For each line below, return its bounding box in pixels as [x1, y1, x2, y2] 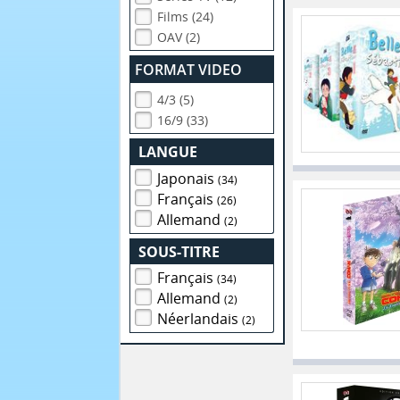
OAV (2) [157, 29, 201, 46]
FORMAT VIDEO [135, 60, 243, 80]
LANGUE [138, 142, 198, 162]
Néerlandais [157, 309, 243, 329]
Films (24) [157, 8, 214, 26]
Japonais [157, 168, 219, 188]
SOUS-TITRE [138, 241, 221, 262]
